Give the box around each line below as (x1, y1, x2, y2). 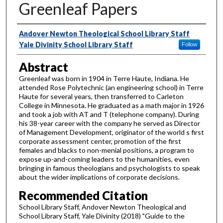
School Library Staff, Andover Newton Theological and (18, 202, 186, 211)
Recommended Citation (18, 188, 148, 203)
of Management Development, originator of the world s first (18, 128, 204, 137)
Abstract (18, 60, 68, 75)
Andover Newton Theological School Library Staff (18, 29, 190, 38)
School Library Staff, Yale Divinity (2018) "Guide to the (18, 211, 185, 220)
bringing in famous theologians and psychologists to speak (18, 164, 200, 173)
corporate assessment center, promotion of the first (18, 137, 181, 146)
